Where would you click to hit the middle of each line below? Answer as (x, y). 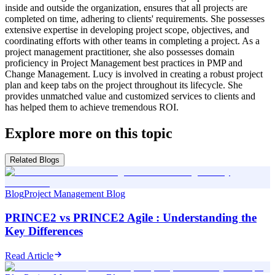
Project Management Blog (75, 194)
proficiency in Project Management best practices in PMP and (124, 63)
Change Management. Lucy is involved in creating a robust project (134, 74)
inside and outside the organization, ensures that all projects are (126, 7)
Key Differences (44, 231)
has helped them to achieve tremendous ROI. (92, 107)
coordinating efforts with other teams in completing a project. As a (132, 41)
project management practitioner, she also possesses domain (120, 52)
